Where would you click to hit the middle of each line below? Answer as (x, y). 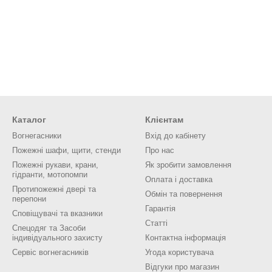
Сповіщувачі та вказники (57, 213)
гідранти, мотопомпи (50, 175)
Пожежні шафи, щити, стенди (66, 150)
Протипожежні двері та (54, 189)
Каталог (29, 120)
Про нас (160, 150)
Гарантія (160, 209)
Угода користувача (179, 252)
